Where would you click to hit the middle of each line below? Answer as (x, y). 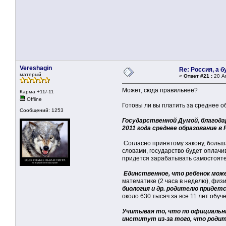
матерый (31, 75)
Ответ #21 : (198, 76)
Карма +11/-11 (37, 92)
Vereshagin (36, 68)
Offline (34, 99)
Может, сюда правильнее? (160, 91)
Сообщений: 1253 (42, 110)
